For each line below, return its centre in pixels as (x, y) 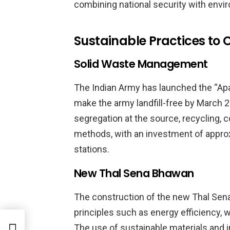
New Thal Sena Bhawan (134, 173)
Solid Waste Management (141, 64)
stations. (92, 149)
